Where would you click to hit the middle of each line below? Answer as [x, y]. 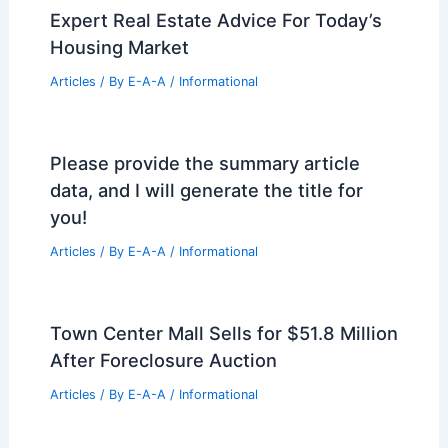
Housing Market [119, 47]
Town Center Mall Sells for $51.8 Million [223, 332]
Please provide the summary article [204, 163]
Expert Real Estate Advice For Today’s [215, 20]
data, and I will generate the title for [206, 190]
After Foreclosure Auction [163, 359]
